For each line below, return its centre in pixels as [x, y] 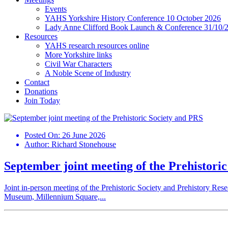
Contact [37, 82]
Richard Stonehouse [84, 145]
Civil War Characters [78, 64]
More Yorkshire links [78, 55]
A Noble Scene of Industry [88, 73]
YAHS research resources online [97, 46]
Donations [41, 92]
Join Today [42, 101]
